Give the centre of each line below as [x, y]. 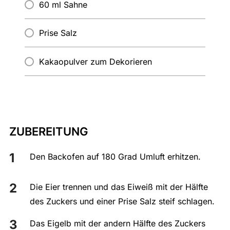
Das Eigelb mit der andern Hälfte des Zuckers [117, 223]
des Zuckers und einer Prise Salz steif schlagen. [122, 201]
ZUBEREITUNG [49, 131]
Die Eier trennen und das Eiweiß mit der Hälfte [119, 187]
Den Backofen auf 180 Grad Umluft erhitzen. [115, 157]
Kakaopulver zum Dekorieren [95, 62]
